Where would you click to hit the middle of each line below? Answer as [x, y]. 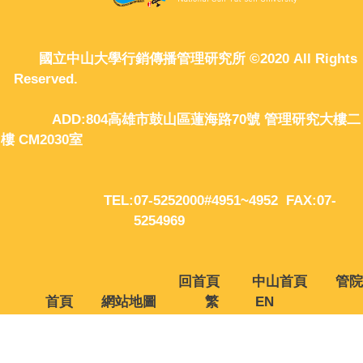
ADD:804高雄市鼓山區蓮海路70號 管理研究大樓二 [181, 119]
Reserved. [181, 79]
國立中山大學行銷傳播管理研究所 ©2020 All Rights [181, 58]
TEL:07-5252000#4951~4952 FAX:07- [181, 200]
